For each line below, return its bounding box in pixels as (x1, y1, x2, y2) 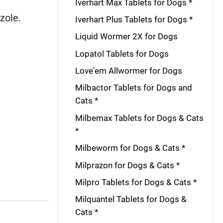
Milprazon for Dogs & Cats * (75, 160, 180, 170)
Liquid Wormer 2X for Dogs (75, 31, 178, 42)
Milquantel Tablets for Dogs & (75, 194, 187, 205)
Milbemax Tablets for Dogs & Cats (75, 112, 204, 123)
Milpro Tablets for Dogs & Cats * (75, 177, 197, 187)
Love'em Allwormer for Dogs (75, 66, 182, 76)
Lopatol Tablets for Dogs (75, 48, 169, 59)
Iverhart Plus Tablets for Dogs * (75, 14, 193, 24)
